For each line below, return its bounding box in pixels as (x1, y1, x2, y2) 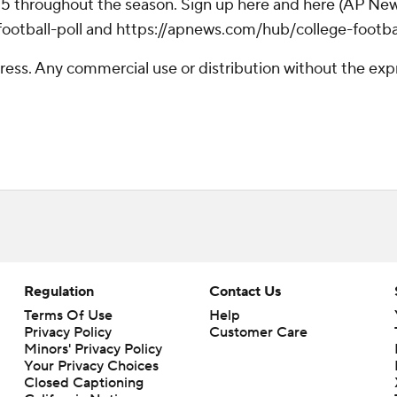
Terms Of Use (23, 307, 113, 324)
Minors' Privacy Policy (23, 340, 162, 358)
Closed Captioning (23, 374, 144, 392)
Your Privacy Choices (23, 357, 159, 375)
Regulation (23, 283, 94, 300)
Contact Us (208, 283, 281, 300)
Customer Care (208, 323, 307, 341)
